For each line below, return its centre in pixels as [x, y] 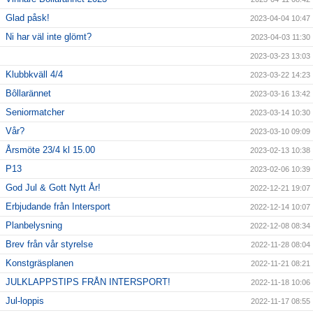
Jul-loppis [25, 301]
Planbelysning [34, 226]
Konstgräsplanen [39, 263]
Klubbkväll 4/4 [34, 75]
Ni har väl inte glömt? [49, 37]
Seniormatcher [35, 112]
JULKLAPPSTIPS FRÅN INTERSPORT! [88, 282]
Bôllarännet [28, 94]
